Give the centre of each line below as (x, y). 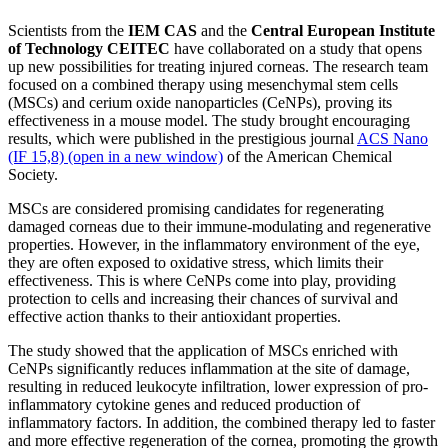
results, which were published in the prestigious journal (182, 138)
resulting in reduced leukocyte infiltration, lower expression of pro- (218, 386)
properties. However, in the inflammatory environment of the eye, (214, 244)
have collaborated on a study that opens (296, 48)
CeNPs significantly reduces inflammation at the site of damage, (209, 368)
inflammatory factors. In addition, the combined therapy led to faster (221, 422)
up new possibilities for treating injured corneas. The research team (218, 66)
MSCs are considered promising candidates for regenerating (196, 208)
